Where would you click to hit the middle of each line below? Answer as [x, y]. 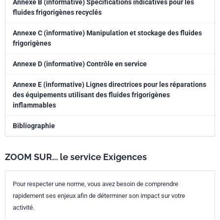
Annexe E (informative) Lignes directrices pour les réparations [110, 84]
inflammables [34, 105]
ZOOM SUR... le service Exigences [76, 157]
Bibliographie [34, 126]
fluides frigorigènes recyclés [57, 12]
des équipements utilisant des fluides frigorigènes [91, 95]
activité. [24, 207]
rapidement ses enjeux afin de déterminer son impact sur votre [99, 196]
